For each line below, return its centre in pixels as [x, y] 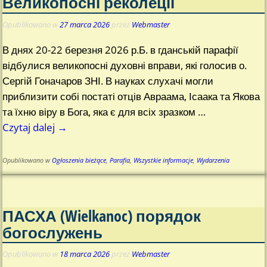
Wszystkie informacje [164, 161]
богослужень [53, 232]
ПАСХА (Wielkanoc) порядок [102, 215]
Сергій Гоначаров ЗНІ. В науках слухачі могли [108, 81]
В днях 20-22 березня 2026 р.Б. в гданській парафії [121, 50]
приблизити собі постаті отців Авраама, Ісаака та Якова [131, 97]
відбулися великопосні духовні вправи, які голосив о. [125, 66]
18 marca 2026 [85, 254]
